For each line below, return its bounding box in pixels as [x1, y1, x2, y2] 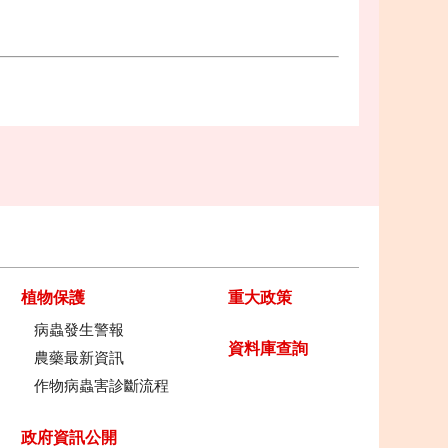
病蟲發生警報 [33, 322, 124, 338]
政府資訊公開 [20, 429, 117, 446]
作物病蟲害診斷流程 [33, 378, 169, 394]
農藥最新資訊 [33, 350, 124, 366]
